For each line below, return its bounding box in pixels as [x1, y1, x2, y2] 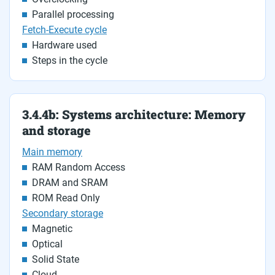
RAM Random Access [32, 161, 125, 173]
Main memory [22, 146, 82, 158]
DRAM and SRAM [32, 177, 108, 188]
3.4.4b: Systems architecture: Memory [22, 106, 246, 122]
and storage [22, 122, 91, 138]
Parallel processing [32, 9, 114, 20]
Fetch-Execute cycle [22, 24, 107, 36]
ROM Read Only [32, 192, 100, 204]
